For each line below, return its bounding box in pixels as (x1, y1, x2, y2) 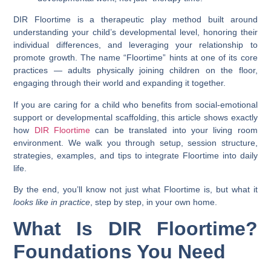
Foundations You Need (13, 241, 226, 263)
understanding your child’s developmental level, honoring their (13, 27, 258, 38)
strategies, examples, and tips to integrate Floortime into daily (13, 150, 258, 160)
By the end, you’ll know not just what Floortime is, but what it (13, 184, 258, 194)
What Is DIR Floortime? (13, 218, 258, 240)
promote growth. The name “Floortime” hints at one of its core (13, 53, 258, 63)
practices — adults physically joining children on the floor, (13, 65, 258, 76)
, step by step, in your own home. (90, 197, 218, 207)
